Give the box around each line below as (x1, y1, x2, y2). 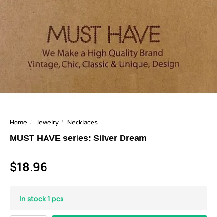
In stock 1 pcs (19, 193, 64, 203)
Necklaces (67, 117, 98, 126)
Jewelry (36, 117, 59, 126)
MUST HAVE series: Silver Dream (10, 133, 147, 143)
